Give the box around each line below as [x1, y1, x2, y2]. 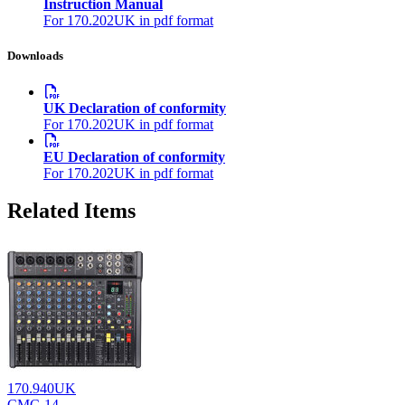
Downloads [7, 49, 63, 63]
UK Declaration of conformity [43, 99, 226, 116]
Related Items [7, 199, 136, 223]
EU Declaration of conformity [43, 148, 225, 165]
